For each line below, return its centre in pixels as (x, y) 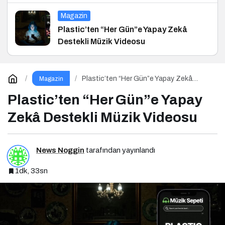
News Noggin (60, 150)
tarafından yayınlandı (120, 150)
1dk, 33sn (31, 171)
